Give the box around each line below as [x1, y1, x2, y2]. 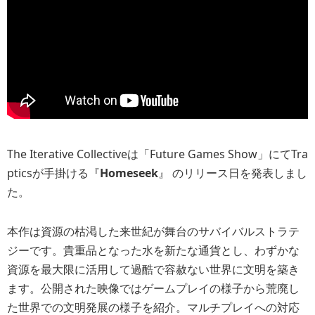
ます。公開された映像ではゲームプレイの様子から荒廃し [7, 280, 300, 296]
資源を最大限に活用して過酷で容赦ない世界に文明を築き [7, 261, 300, 277]
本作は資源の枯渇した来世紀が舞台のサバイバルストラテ [7, 223, 300, 239]
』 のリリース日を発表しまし [158, 165, 307, 181]
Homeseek [100, 165, 158, 181]
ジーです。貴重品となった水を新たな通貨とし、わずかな [7, 242, 300, 258]
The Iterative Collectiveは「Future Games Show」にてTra [7, 146, 308, 162]
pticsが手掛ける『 [7, 165, 100, 181]
